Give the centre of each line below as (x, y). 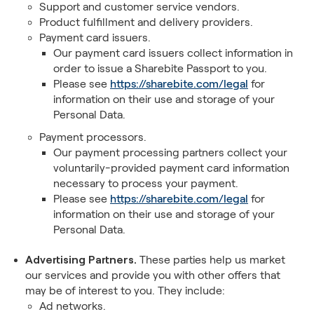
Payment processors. (93, 137)
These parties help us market (211, 260)
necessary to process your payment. (146, 183)
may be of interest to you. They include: (125, 291)
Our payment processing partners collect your (170, 152)
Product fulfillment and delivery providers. (146, 22)
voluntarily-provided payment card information (171, 168)
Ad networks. (73, 306)
